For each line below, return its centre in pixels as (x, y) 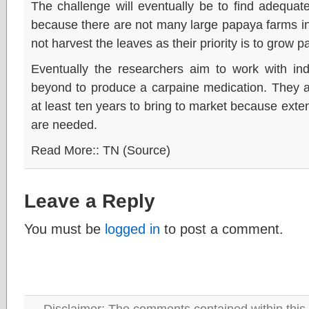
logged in (132, 229)
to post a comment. (222, 229)
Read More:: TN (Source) (101, 150)
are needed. (64, 124)
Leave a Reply (90, 201)
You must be (64, 229)
